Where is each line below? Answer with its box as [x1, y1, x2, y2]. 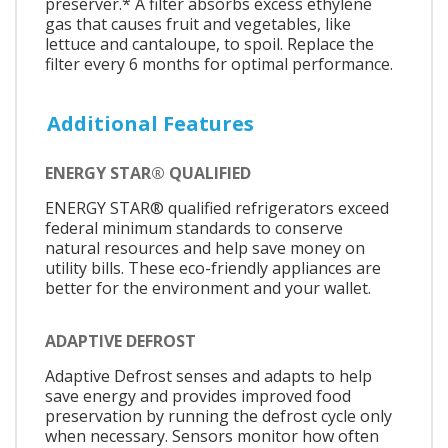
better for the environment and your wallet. [45, 276, 371, 299]
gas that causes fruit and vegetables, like [45, 13, 351, 36]
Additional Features [47, 110, 254, 138]
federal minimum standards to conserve [45, 216, 343, 239]
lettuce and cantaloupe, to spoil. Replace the [45, 33, 374, 56]
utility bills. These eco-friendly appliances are [45, 256, 381, 279]
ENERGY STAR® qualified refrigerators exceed [45, 196, 389, 219]
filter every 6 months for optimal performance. [45, 53, 393, 76]
